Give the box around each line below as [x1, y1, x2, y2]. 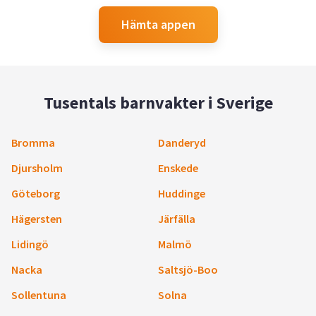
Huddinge [158, 186, 205, 200]
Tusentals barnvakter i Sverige [43, 92, 273, 114]
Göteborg [11, 186, 60, 200]
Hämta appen [121, 16, 195, 33]
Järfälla [158, 211, 195, 226]
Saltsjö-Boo [158, 262, 218, 276]
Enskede [158, 160, 198, 175]
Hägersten [11, 211, 62, 226]
